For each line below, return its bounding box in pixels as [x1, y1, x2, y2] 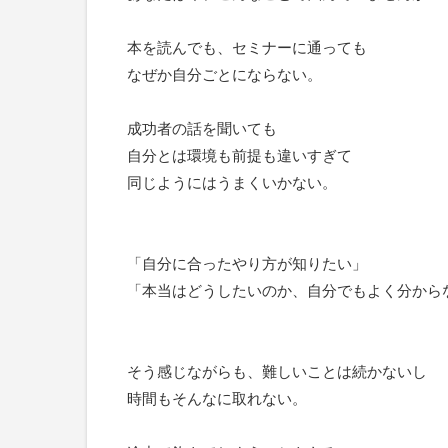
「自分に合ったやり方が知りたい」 [127, 255, 367, 272]
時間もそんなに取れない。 [127, 390, 307, 407]
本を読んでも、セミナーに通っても [127, 39, 367, 56]
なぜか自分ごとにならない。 [127, 66, 322, 83]
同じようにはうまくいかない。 [127, 174, 337, 191]
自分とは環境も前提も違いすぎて [127, 147, 352, 164]
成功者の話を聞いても [127, 120, 277, 137]
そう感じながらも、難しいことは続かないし [127, 363, 427, 380]
